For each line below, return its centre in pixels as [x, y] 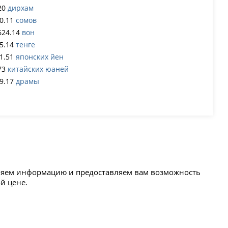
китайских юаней [38, 69]
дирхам [21, 8]
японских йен [40, 57]
